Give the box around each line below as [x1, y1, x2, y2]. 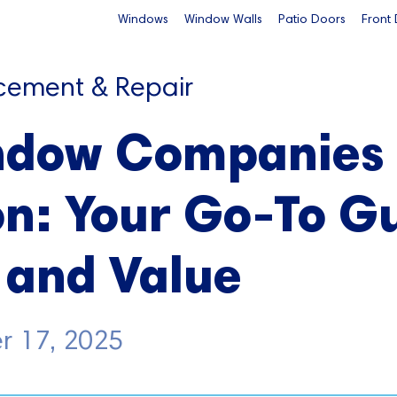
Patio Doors [277, 11, 346, 27]
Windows [117, 11, 168, 27]
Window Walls [183, 11, 262, 27]
